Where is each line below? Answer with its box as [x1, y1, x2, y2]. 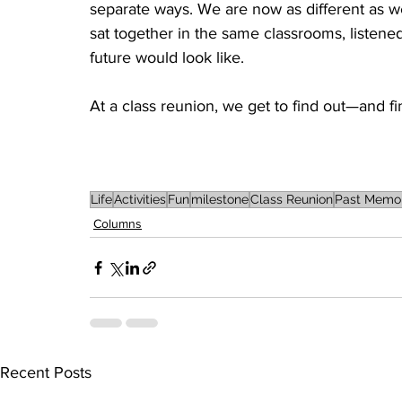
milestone [191, 192, 249, 207]
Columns [93, 216, 142, 232]
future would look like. [90, 48, 244, 67]
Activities [114, 192, 166, 207]
